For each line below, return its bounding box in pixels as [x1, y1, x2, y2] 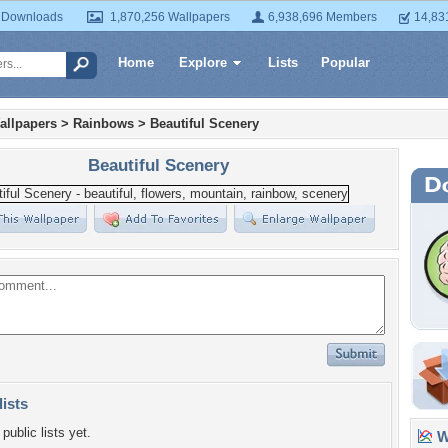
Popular [321, 55, 370, 70]
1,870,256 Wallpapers [110, 10, 230, 24]
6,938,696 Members [268, 10, 377, 24]
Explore [179, 55, 227, 70]
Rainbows [73, 116, 134, 131]
